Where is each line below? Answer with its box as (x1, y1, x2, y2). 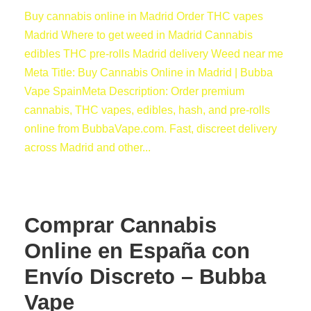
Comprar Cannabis (24, 213, 217, 237)
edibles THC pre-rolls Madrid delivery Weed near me (24, 48, 283, 60)
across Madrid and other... (24, 142, 151, 153)
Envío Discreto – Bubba (24, 264, 266, 289)
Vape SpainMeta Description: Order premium (24, 85, 244, 97)
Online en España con (24, 239, 250, 263)
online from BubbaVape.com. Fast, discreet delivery (24, 123, 277, 135)
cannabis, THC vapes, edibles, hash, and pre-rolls (24, 104, 270, 116)
